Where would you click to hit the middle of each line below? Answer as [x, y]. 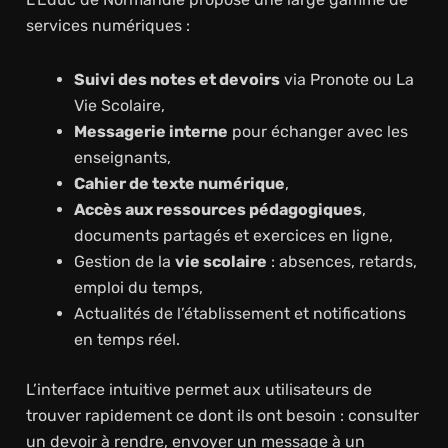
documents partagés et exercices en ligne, [233, 235]
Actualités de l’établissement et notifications [239, 313]
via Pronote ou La [346, 79]
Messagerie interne [150, 131]
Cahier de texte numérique [179, 183]
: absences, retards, [341, 261]
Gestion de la [124, 261]
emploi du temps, [138, 287]
